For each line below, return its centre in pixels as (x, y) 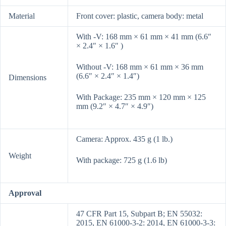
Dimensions (27, 78)
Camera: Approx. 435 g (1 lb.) (124, 139)
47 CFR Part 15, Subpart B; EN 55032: (139, 214)
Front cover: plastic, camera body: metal (140, 16)
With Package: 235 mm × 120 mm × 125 (141, 97)
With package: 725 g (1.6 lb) (122, 160)
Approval (25, 193)
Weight (20, 156)
